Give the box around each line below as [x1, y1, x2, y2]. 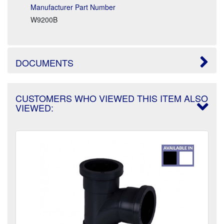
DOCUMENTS [15, 55, 73, 69]
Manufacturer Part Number [30, 1, 115, 12]
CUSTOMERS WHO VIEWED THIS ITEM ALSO [15, 91, 208, 104]
